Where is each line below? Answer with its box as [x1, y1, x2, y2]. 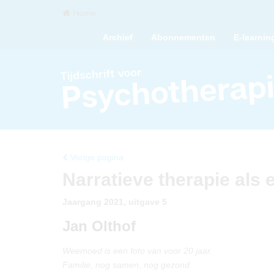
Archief [103, 32, 133, 42]
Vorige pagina [68, 152, 124, 162]
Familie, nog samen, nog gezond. [62, 260, 192, 270]
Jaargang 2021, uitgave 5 [62, 197, 167, 207]
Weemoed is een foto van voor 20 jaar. [62, 246, 212, 256]
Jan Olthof [62, 218, 136, 234]
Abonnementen [151, 32, 215, 42]
